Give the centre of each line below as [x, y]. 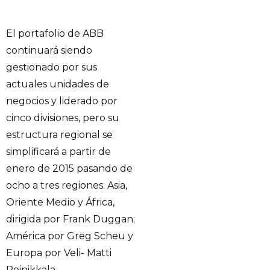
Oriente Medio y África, [60, 202]
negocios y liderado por [62, 101]
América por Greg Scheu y [70, 236]
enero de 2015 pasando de [69, 169]
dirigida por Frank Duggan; [71, 219]
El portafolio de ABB [55, 34]
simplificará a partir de [58, 152]
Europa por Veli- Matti [59, 253]
